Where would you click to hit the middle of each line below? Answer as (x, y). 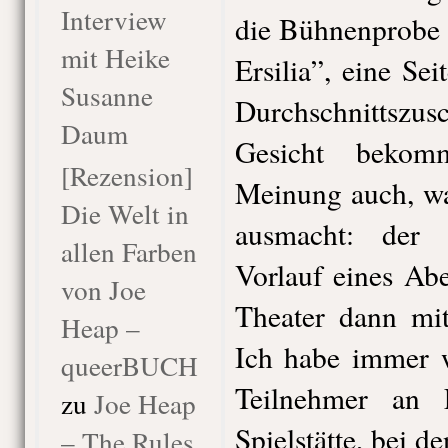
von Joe (103, 289)
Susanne (106, 95)
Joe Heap (144, 403)
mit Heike (115, 57)
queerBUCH (129, 365)
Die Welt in (124, 213)
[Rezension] (126, 175)
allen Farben (128, 251)
